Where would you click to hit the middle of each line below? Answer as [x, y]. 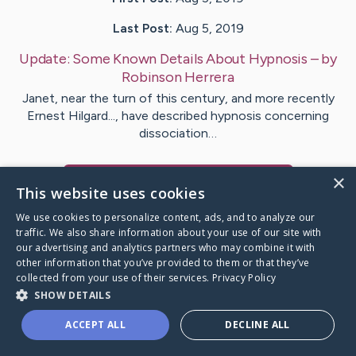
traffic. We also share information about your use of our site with [169, 232]
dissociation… [178, 133]
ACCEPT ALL [96, 325]
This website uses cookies [110, 193]
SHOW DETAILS [73, 295]
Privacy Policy [244, 278]
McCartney [146, 182]
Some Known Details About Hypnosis [190, 59]
